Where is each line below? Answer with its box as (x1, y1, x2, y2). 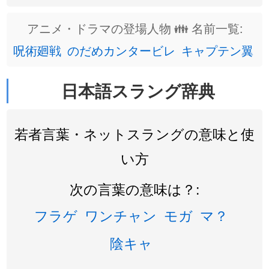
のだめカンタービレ (67, 41, 175, 59)
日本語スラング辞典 (61, 79, 215, 103)
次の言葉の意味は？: (70, 178, 199, 199)
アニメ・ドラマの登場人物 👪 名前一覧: (26, 19, 243, 37)
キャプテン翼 (181, 41, 253, 59)
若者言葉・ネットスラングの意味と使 (14, 123, 255, 144)
